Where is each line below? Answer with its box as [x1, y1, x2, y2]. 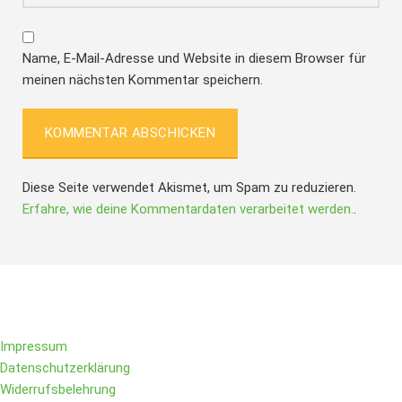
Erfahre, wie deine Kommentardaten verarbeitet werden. [22, 200, 354, 217]
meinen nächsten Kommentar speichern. [22, 71, 263, 88]
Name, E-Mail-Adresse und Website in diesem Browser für [22, 49, 366, 66]
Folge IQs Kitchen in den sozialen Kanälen [66, 298, 336, 315]
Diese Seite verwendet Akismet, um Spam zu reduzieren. [22, 179, 356, 196]
